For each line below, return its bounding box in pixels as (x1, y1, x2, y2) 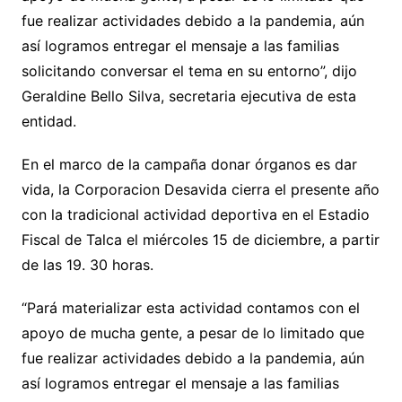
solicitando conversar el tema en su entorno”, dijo (21, 62, 357, 81)
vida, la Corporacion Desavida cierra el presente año (21, 180, 380, 199)
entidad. (21, 112, 76, 131)
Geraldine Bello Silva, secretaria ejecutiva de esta (21, 87, 356, 106)
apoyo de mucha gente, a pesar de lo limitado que (21, 324, 364, 343)
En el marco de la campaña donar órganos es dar (21, 155, 357, 174)
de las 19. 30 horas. (21, 256, 153, 275)
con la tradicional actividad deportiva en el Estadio (21, 205, 370, 224)
